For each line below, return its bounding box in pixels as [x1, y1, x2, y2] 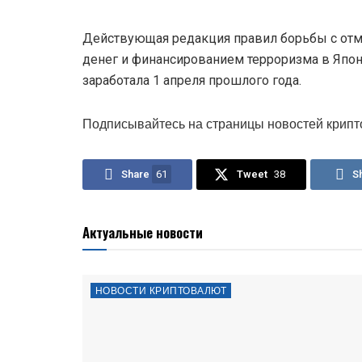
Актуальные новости [82, 221, 203, 242]
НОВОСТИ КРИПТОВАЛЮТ [95, 283, 227, 298]
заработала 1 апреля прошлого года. [82, 72, 301, 88]
